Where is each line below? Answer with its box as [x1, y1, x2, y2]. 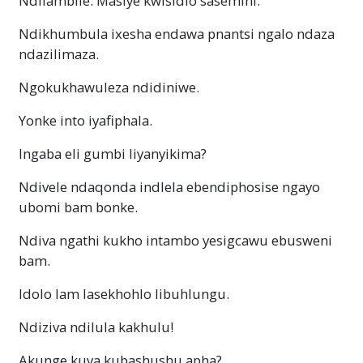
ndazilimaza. [19, 44, 99, 63]
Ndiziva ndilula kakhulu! [19, 317, 173, 336]
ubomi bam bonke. [19, 197, 138, 216]
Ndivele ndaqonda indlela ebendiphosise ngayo [19, 177, 320, 196]
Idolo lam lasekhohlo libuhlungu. [19, 284, 229, 303]
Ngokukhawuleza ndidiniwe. [19, 77, 199, 96]
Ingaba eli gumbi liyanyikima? [19, 143, 207, 163]
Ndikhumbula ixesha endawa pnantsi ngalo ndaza [19, 23, 335, 43]
